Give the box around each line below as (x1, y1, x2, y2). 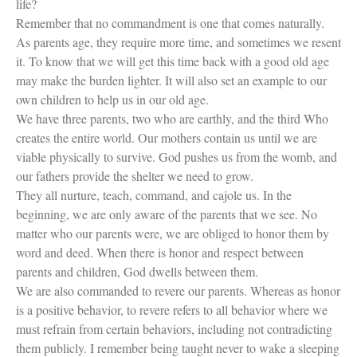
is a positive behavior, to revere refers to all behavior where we (16, 300, 328, 318)
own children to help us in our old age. (16, 90, 209, 108)
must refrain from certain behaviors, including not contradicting (16, 320, 332, 337)
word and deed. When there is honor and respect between (16, 243, 304, 261)
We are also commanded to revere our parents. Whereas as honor (16, 281, 340, 299)
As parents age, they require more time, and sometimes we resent (16, 33, 341, 50)
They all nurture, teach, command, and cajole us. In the (16, 186, 292, 203)
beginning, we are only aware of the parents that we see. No (16, 205, 317, 222)
